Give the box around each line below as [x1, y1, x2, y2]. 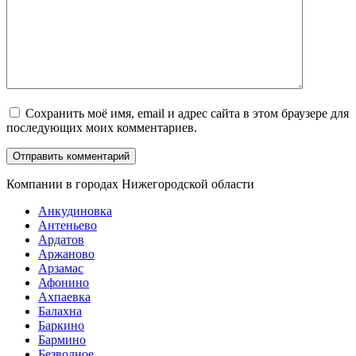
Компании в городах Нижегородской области [6, 177, 254, 192]
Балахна [38, 304, 82, 319]
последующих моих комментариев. [6, 121, 197, 135]
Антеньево [38, 219, 97, 233]
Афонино [38, 276, 89, 290]
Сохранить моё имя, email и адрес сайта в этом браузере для [25, 106, 349, 121]
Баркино [38, 319, 84, 333]
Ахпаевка [38, 290, 91, 304]
